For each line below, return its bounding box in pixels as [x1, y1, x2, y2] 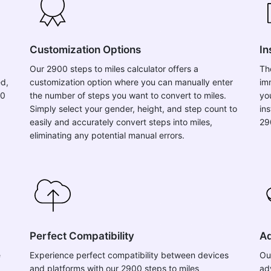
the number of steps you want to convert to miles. [30, 90, 226, 100]
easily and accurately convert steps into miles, [30, 117, 212, 127]
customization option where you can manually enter [30, 77, 233, 87]
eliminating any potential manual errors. [30, 130, 184, 140]
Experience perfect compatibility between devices [30, 250, 229, 260]
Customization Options [30, 44, 141, 56]
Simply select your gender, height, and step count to [30, 103, 237, 114]
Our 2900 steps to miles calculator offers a [30, 64, 198, 74]
